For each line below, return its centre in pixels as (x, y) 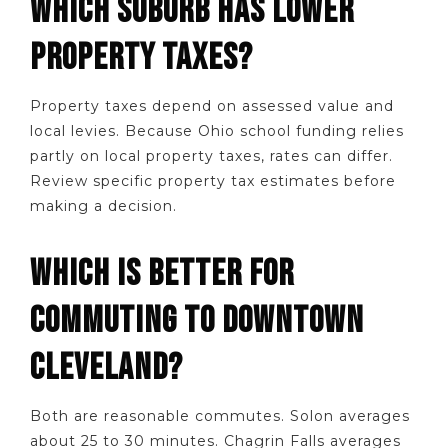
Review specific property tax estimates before (213, 180)
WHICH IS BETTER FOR (162, 273)
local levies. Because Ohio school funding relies (217, 130)
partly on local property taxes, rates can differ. (211, 155)
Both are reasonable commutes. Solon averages (220, 415)
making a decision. (103, 205)
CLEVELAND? (106, 367)
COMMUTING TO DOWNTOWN (197, 320)
